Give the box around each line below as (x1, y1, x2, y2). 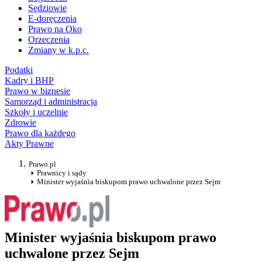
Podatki (5, 65, 33, 75)
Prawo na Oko (28, 24, 82, 35)
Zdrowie (5, 118, 36, 128)
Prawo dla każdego (5, 128, 75, 139)
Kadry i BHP (5, 75, 54, 86)
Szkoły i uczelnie (5, 107, 68, 118)
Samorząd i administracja (5, 96, 97, 107)
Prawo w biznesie (5, 86, 70, 96)
